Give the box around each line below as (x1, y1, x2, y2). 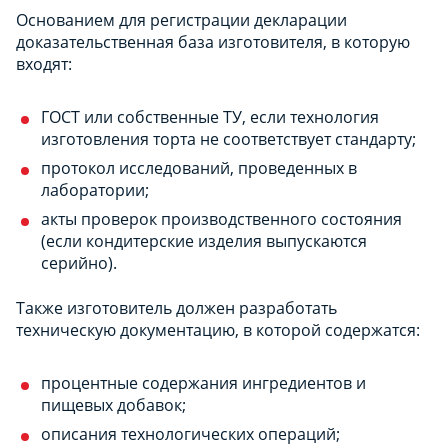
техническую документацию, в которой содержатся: (16, 318, 420, 341)
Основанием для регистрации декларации (16, 8, 347, 31)
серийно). (41, 251, 117, 274)
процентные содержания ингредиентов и (41, 371, 366, 394)
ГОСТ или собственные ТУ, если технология (41, 105, 379, 128)
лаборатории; (41, 178, 149, 201)
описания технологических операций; (41, 422, 340, 445)
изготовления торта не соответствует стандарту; (41, 127, 416, 150)
